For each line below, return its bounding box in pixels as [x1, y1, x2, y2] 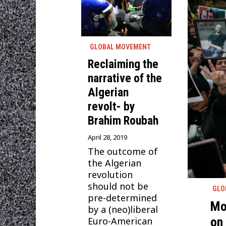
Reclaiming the [88, 57, 159, 72]
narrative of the [88, 71, 162, 86]
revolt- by [88, 99, 135, 114]
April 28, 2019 [88, 133, 128, 142]
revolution [88, 168, 133, 181]
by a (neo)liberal [88, 203, 158, 216]
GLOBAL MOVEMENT [90, 43, 151, 51]
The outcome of [88, 145, 158, 158]
